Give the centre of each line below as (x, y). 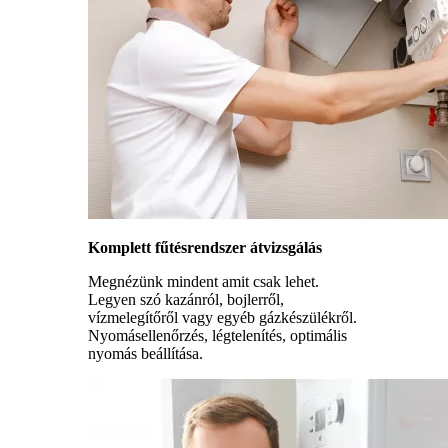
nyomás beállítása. (145, 354)
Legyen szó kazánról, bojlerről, (186, 300)
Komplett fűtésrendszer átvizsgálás (205, 248)
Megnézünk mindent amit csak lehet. (203, 282)
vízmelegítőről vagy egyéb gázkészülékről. (222, 318)
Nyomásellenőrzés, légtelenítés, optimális (217, 336)
